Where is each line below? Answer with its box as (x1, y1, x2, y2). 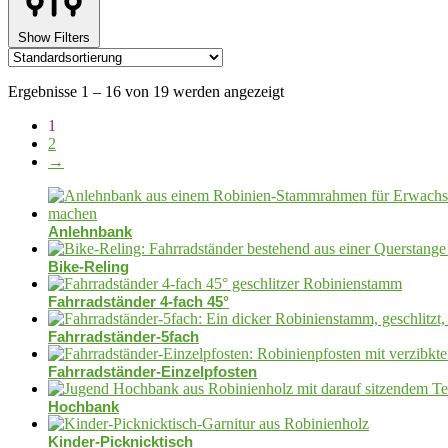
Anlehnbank (48, 222, 132, 240)
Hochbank (48, 397, 119, 415)
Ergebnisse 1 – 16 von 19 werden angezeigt (8, 82, 284, 100)
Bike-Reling (48, 257, 129, 275)
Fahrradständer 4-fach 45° (48, 292, 229, 310)
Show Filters (18, 29, 90, 45)
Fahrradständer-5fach (48, 327, 199, 345)
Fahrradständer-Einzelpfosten (48, 362, 257, 380)
